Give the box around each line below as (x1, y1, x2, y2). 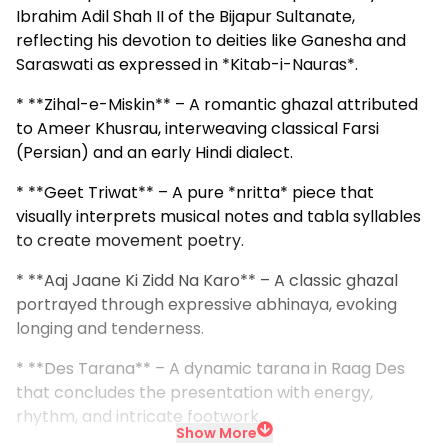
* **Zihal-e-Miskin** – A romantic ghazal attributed (16, 93, 418, 117)
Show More (175, 423, 257, 444)
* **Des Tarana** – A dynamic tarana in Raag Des (16, 357, 405, 381)
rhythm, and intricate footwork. (16, 405, 262, 429)
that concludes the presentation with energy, (16, 381, 373, 405)
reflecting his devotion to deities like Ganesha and (16, 29, 406, 53)
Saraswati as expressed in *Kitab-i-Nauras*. (16, 53, 358, 77)
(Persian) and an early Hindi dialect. (16, 141, 293, 165)
